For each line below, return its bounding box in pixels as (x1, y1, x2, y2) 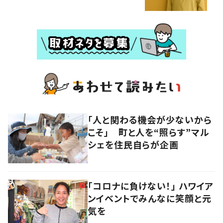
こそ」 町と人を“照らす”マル (88, 125, 210, 138)
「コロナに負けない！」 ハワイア (88, 179, 214, 192)
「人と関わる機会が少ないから (88, 112, 212, 126)
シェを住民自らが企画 (88, 137, 179, 151)
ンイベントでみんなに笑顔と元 (88, 191, 212, 205)
